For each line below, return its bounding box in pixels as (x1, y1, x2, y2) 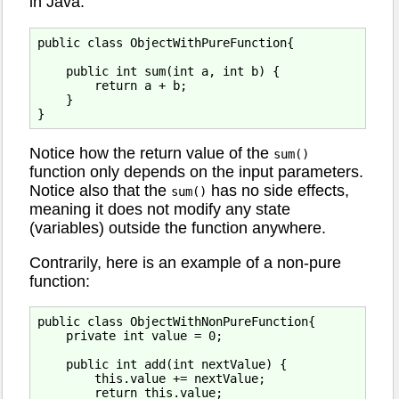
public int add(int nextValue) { (37, 357, 287, 372)
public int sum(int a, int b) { (37, 63, 280, 78)
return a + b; (37, 77, 187, 93)
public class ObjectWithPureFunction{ (37, 35, 294, 50)
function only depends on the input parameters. (29, 163, 363, 182)
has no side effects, (207, 182, 349, 200)
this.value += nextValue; (37, 371, 265, 387)
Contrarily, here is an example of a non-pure (29, 253, 341, 272)
